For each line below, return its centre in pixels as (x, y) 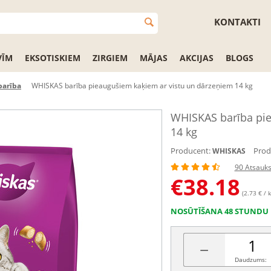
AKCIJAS (197, 58)
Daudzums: (250, 260)
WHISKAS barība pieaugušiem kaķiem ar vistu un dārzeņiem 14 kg (142, 86)
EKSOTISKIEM (53, 58)
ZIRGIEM (110, 58)
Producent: (190, 151)
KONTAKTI (237, 22)
